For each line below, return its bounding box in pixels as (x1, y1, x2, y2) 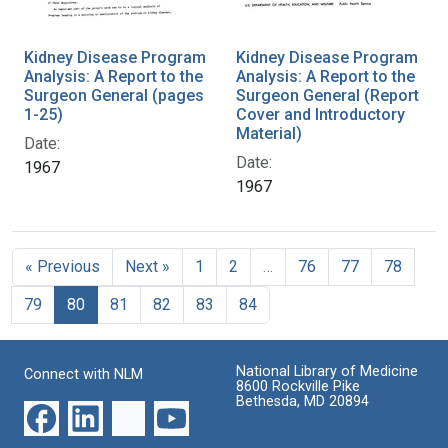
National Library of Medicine (236, 362, 418, 380)
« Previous (25, 256, 100, 276)
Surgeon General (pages (24, 85, 204, 105)
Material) (236, 123, 302, 143)
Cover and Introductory (236, 104, 405, 124)
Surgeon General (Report (236, 85, 419, 105)
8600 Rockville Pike (236, 377, 360, 395)
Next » (125, 256, 170, 276)
